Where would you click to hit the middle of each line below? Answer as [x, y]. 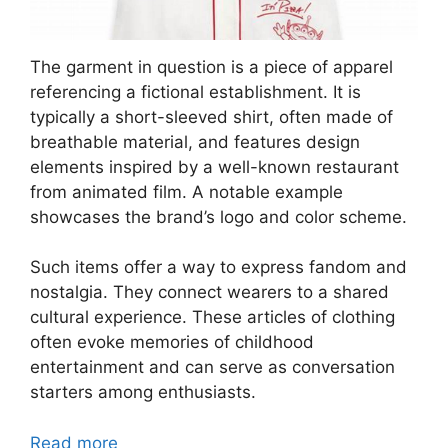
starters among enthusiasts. [143, 392]
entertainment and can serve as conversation [212, 367]
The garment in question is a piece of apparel [211, 66]
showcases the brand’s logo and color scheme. [218, 216]
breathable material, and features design [195, 141]
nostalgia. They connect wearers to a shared [209, 292]
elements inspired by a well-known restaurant [214, 166]
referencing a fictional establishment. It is [195, 91]
